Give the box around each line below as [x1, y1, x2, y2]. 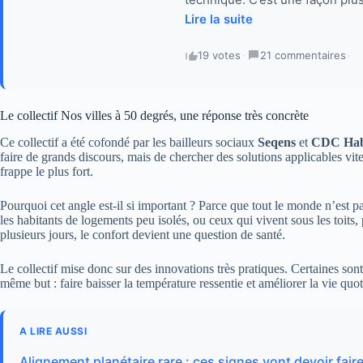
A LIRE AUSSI [19, 325, 87, 338]
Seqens [258, 135, 296, 150]
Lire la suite [185, 11, 253, 28]
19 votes [198, 49, 241, 62]
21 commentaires [260, 49, 346, 62]
